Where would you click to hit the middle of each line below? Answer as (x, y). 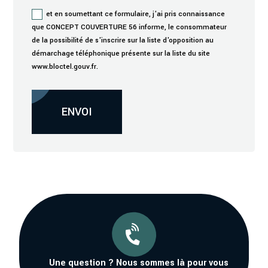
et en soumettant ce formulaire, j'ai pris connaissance (135, 14)
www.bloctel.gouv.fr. (65, 67)
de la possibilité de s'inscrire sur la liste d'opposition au (122, 41)
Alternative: (145, 98)
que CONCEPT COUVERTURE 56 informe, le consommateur (129, 28)
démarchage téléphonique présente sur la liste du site (121, 54)
